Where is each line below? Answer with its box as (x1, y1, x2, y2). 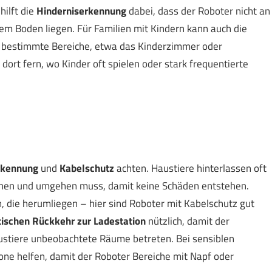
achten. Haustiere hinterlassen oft (114, 160, 267, 177)
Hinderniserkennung (36, 3, 126, 19)
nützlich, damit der (145, 213, 229, 229)
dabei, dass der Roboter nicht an (126, 3, 270, 19)
